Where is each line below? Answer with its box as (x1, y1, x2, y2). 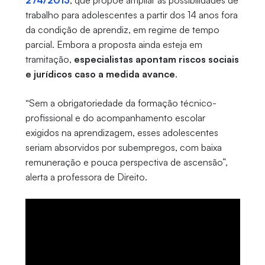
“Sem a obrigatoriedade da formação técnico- (25, 97, 216, 109)
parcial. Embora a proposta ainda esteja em (25, 38, 202, 51)
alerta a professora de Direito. (25, 171, 147, 183)
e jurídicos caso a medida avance (25, 68, 175, 80)
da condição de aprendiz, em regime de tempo (25, 24, 219, 36)
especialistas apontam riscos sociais (73, 53, 239, 66)
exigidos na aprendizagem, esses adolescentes (25, 127, 218, 139)
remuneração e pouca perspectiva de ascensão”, (25, 156, 228, 169)
